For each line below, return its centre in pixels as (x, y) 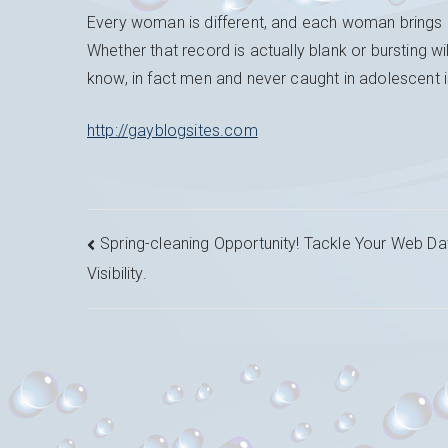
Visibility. (117, 273)
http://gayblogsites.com (172, 130)
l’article (147, 331)
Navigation (178, 249)
